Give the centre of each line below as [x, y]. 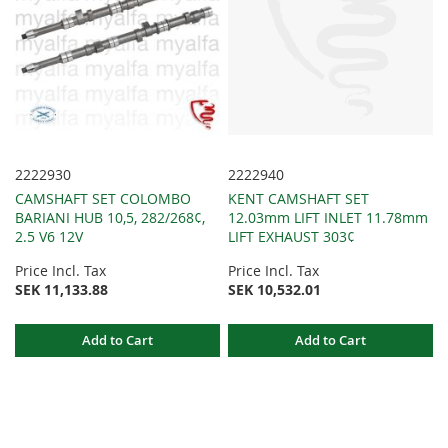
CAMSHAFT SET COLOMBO [103, 198]
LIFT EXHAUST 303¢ [292, 236]
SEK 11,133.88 [61, 289]
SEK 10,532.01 [275, 289]
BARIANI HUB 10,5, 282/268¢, [110, 217]
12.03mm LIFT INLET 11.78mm [328, 217]
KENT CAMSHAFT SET [299, 198]
